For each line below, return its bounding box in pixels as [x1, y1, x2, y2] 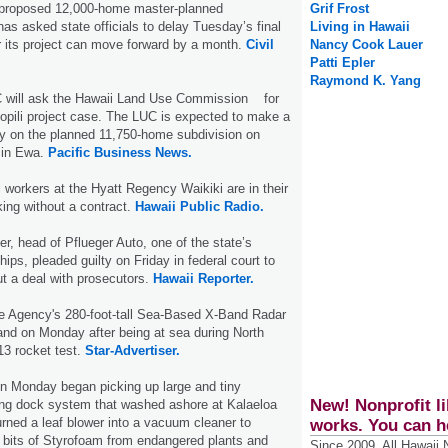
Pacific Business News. [48, 144, 192, 160]
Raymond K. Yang [310, 73, 421, 89]
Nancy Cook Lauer [310, 37, 423, 53]
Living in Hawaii [310, 19, 410, 35]
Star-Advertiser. [85, 342, 180, 358]
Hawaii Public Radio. [135, 198, 264, 214]
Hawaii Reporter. [149, 270, 254, 286]
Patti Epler [310, 55, 375, 71]
